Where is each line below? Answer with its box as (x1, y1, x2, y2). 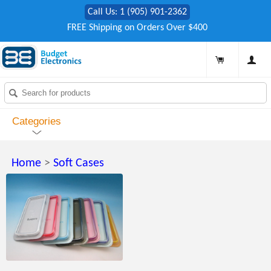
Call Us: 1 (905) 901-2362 (87, 7, 187, 17)
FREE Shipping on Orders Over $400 (67, 23, 207, 33)
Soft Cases (53, 157, 104, 169)
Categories (12, 116, 61, 128)
